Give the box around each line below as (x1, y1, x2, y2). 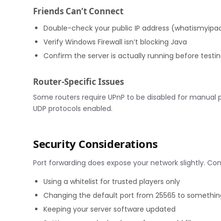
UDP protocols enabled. (33, 103, 113, 113)
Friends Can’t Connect (33, 5, 124, 17)
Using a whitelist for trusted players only (43, 176, 181, 186)
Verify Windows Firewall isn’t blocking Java (43, 37, 187, 47)
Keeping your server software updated (43, 204, 176, 214)
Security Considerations (33, 136, 158, 151)
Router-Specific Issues (33, 76, 124, 88)
